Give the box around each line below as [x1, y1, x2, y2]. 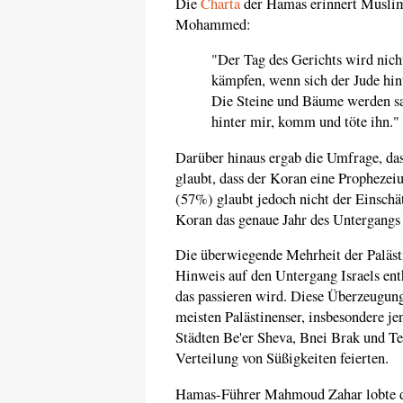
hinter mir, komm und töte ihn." [211, 112, 399, 132]
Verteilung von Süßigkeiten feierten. [175, 348, 389, 369]
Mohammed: [175, 13, 251, 34]
